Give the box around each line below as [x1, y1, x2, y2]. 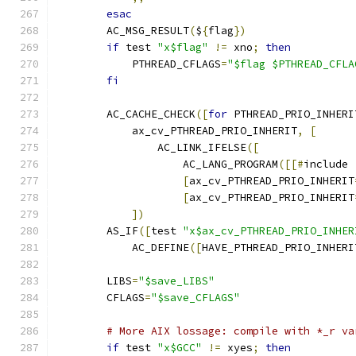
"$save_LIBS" [138, 274, 215, 288]
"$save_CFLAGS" [151, 291, 240, 304]
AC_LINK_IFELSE [56, 141, 246, 154]
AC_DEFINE [56, 241, 189, 254]
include [304, 157, 354, 171]
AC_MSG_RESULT [56, 24, 189, 37]
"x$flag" [157, 41, 208, 54]
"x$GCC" [157, 341, 202, 354]
